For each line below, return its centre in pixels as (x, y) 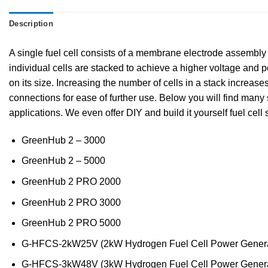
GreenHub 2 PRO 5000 (71, 223)
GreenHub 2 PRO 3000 (71, 202)
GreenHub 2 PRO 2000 (71, 182)
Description (31, 24)
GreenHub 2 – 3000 (63, 140)
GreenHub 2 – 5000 (63, 161)
